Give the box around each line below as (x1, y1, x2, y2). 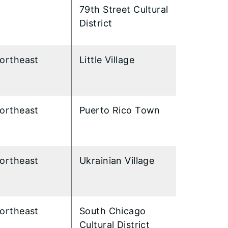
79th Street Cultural (79, 4, 168, 15)
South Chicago (79, 205, 146, 216)
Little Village (79, 54, 137, 65)
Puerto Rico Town (79, 104, 160, 116)
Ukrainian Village (79, 155, 155, 166)
